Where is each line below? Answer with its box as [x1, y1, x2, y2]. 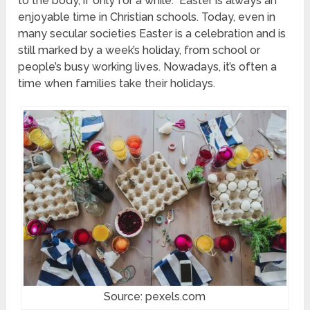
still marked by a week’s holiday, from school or [18, 44, 261, 57]
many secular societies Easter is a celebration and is [18, 27, 286, 40]
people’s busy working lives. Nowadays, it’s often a [18, 60, 277, 73]
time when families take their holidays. [18, 77, 216, 90]
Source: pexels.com [104, 289, 206, 303]
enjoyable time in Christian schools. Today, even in [18, 10, 276, 24]
